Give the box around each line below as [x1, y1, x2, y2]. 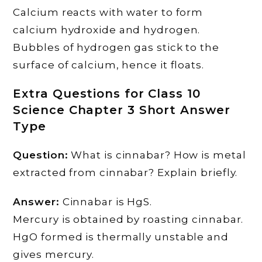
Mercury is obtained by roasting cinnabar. [13, 213, 244, 226]
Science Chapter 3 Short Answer [13, 103, 230, 118]
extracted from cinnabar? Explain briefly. [13, 167, 238, 179]
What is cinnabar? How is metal [68, 149, 246, 161]
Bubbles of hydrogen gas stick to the [13, 42, 219, 54]
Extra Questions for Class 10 [13, 87, 201, 101]
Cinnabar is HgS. [59, 196, 153, 208]
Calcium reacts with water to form [13, 6, 204, 19]
